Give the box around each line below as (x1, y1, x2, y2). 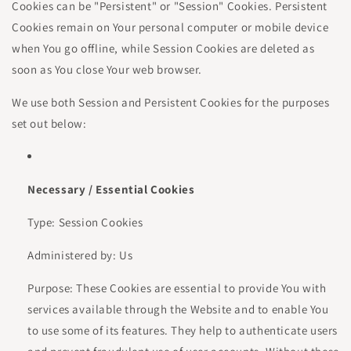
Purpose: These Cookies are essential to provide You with (27, 280, 327, 295)
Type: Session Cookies (27, 215, 143, 230)
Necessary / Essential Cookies (27, 182, 195, 197)
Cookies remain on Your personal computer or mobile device (12, 20, 329, 34)
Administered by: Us (27, 248, 133, 262)
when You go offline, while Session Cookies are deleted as (12, 41, 315, 56)
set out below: (12, 116, 87, 131)
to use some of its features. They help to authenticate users (27, 323, 338, 338)
